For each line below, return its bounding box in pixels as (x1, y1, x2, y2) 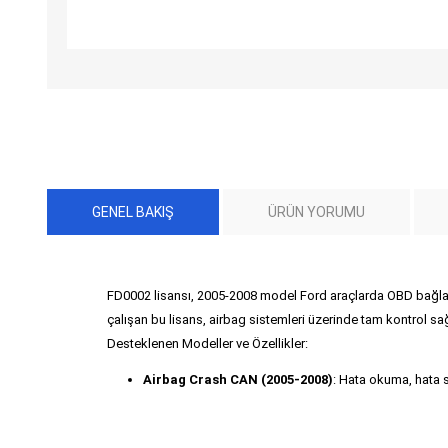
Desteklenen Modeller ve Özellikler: (107, 335, 308, 351)
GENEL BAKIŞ (92, 203, 174, 220)
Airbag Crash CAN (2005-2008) (143, 371, 333, 387)
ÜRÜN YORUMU (268, 203, 365, 220)
